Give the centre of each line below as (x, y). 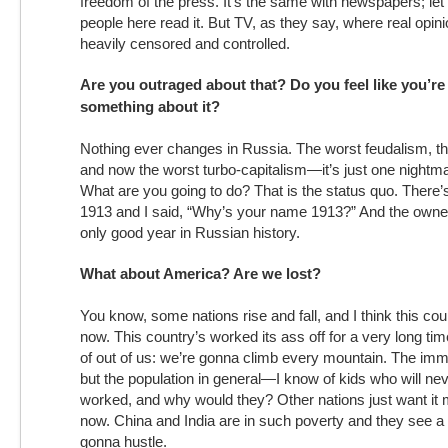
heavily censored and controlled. (185, 43)
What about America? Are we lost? (200, 273)
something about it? (150, 106)
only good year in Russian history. (190, 232)
